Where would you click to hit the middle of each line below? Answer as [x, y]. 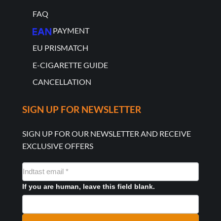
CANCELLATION [62, 82]
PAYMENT [71, 31]
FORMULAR [44, 180]
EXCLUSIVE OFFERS [57, 146]
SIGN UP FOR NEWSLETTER [81, 110]
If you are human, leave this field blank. [88, 186]
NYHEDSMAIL [48, 168]
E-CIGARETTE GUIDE [70, 65]
